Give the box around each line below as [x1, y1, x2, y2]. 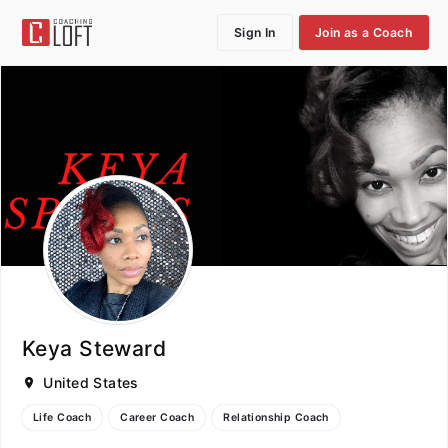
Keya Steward [22, 336, 167, 361]
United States [43, 374, 139, 391]
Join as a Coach [314, 24, 413, 40]
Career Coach [120, 410, 195, 424]
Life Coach [33, 410, 92, 424]
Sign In [233, 24, 276, 40]
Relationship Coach [223, 410, 329, 424]
